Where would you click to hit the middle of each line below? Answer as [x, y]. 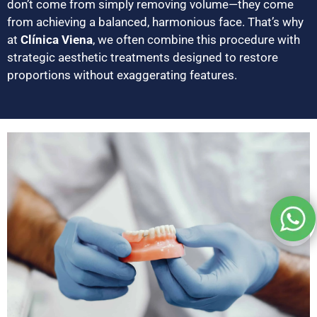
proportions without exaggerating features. [122, 75]
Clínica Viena [57, 40]
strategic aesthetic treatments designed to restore [143, 58]
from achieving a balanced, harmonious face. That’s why [155, 22]
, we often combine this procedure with [196, 40]
